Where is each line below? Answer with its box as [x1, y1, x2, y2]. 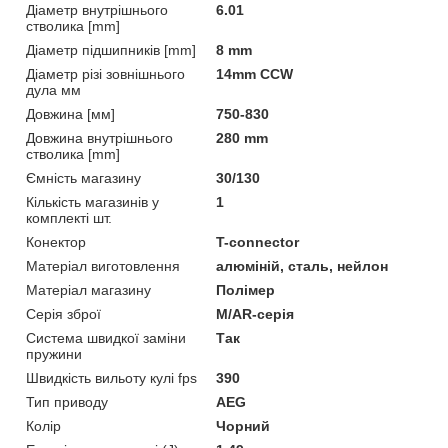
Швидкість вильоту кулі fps [26, 369, 197, 386]
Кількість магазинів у [26, 193, 159, 210]
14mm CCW [216, 65, 294, 82]
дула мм [26, 81, 81, 98]
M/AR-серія [216, 305, 295, 322]
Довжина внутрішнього [26, 129, 173, 146]
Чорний [216, 417, 271, 434]
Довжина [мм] [26, 105, 115, 122]
